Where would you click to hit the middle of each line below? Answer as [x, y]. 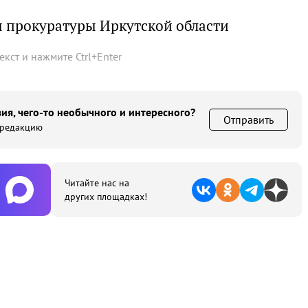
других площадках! [106, 197]
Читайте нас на [97, 183]
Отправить [249, 120]
